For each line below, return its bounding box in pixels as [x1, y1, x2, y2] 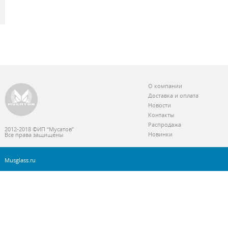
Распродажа [148, 121, 181, 129]
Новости [148, 101, 171, 109]
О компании [148, 82, 182, 90]
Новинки [148, 130, 173, 138]
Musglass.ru [5, 156, 36, 164]
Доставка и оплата [148, 92, 198, 100]
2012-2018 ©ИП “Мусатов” [5, 125, 74, 133]
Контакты [148, 111, 174, 119]
